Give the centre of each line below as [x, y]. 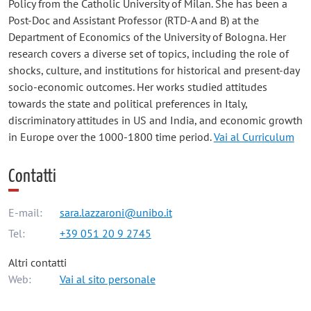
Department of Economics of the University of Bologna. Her [147, 36]
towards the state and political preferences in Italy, [127, 103]
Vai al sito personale [107, 279]
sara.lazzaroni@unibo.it [116, 213]
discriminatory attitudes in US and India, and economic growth [155, 120]
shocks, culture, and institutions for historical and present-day [153, 70]
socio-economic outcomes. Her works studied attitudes [137, 86]
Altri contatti [37, 262]
